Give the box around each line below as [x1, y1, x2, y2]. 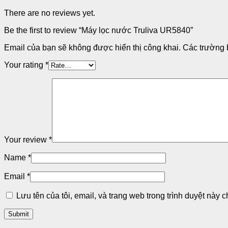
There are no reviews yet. [4, 8, 95, 17]
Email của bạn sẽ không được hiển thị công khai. [4, 43, 181, 52]
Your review [4, 135, 49, 144]
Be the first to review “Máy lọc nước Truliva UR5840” [4, 25, 193, 35]
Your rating [4, 60, 45, 69]
